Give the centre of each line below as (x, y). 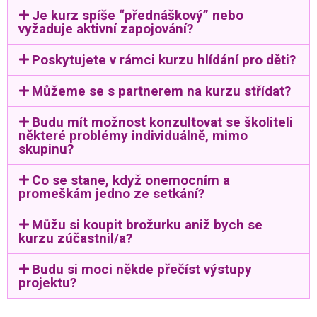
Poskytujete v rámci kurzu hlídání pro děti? (164, 59)
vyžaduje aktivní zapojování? (106, 28)
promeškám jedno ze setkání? (111, 193)
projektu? (47, 282)
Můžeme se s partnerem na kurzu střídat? (162, 91)
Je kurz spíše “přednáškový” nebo (138, 15)
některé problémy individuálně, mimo (133, 135)
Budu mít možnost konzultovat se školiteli (163, 122)
